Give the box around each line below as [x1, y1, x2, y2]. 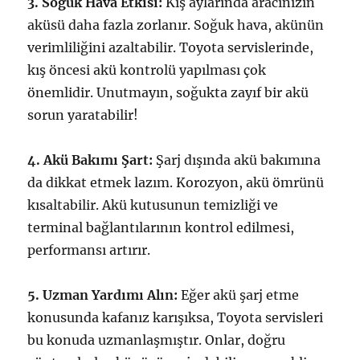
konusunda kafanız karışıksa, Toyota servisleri [27, 309, 324, 326]
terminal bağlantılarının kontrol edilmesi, [27, 219, 295, 236]
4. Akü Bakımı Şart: [27, 152, 153, 169]
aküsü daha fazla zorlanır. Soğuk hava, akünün [27, 17, 325, 34]
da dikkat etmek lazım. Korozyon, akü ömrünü [27, 174, 325, 191]
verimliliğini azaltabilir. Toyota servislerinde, [27, 39, 314, 56]
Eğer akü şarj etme [178, 287, 300, 304]
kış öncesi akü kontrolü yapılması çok [27, 62, 267, 79]
